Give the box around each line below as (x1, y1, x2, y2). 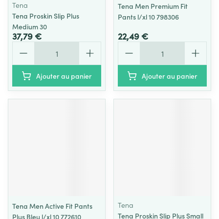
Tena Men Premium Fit (118, 1, 188, 11)
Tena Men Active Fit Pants (12, 201, 92, 211)
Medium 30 (12, 22, 47, 31)
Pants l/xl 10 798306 (118, 12, 179, 22)
